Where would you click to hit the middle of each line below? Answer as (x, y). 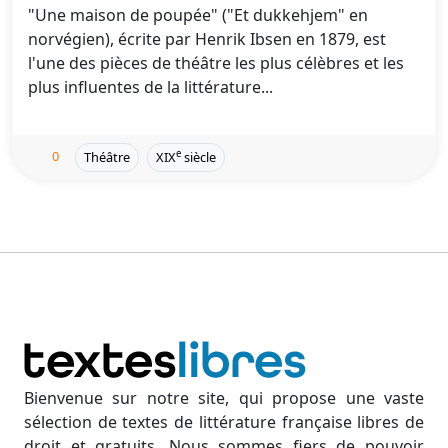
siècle (198, 157)
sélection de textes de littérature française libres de (224, 422)
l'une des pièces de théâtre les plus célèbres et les (216, 63)
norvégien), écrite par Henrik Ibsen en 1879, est (207, 39)
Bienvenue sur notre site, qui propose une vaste (224, 398)
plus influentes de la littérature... (150, 87)
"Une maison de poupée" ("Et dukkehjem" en (198, 15)
